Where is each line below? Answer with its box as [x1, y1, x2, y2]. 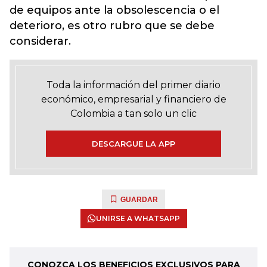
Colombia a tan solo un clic [70, 108, 197, 120]
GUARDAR [120, 195, 158, 204]
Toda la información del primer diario [46, 79, 221, 91]
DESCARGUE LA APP [92, 139, 175, 149]
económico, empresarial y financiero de [41, 94, 226, 105]
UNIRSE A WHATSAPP [95, 214, 180, 223]
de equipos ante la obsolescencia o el [10, 4, 219, 17]
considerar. [10, 35, 71, 48]
